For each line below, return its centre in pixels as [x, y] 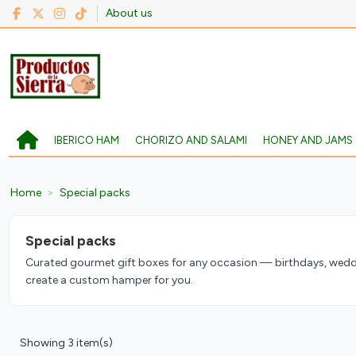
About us [130, 13]
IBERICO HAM [86, 140]
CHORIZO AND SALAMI [191, 140]
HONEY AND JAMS [308, 140]
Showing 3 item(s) [66, 342]
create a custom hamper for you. [109, 280]
